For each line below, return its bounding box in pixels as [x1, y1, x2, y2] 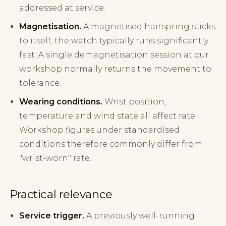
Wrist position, [102, 96, 166, 106]
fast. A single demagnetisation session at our [19, 49, 209, 60]
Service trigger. [19, 211, 85, 221]
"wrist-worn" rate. [19, 153, 92, 163]
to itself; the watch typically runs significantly [19, 35, 209, 45]
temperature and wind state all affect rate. [19, 110, 197, 121]
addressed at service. [19, 3, 106, 13]
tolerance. [19, 78, 62, 88]
